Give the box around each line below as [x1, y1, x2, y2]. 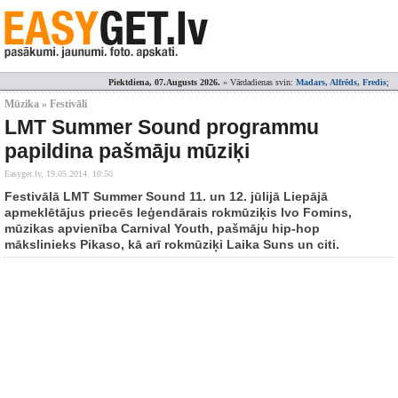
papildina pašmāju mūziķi [4, 139, 250, 163]
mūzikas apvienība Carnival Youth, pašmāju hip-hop [4, 221, 320, 235]
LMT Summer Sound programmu [4, 115, 319, 139]
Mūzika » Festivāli [4, 98, 87, 110]
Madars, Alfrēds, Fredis [296, 77, 386, 87]
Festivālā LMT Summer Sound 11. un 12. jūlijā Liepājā [4, 189, 328, 203]
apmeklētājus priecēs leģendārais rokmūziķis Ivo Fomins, [4, 205, 352, 219]
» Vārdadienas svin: [220, 77, 296, 87]
